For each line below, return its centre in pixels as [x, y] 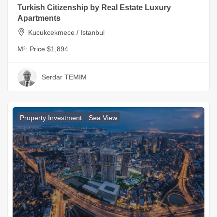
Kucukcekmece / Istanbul [66, 33]
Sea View [103, 118]
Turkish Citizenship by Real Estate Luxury [94, 8]
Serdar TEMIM [64, 77]
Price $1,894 [49, 49]
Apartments [39, 18]
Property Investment [51, 118]
